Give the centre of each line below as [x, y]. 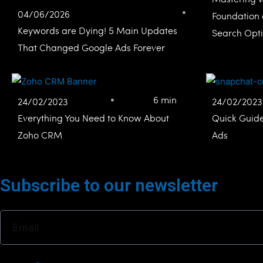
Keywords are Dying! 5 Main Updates [97, 30]
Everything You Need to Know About [93, 117]
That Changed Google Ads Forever [91, 47]
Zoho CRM [40, 134]
